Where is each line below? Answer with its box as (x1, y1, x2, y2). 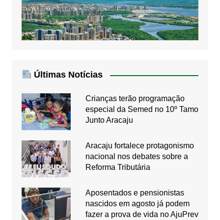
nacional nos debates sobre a (85, 152, 188, 161)
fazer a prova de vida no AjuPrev (85, 210, 198, 219)
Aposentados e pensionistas (85, 189, 184, 197)
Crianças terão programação (85, 94, 185, 103)
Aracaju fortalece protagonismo (85, 141, 194, 150)
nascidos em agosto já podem (85, 199, 190, 208)
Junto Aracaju (85, 116, 133, 125)
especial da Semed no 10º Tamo (85, 105, 198, 114)
